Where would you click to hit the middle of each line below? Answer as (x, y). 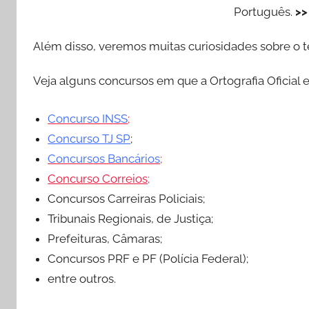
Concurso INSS (88, 118)
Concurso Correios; (99, 178)
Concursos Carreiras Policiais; (127, 198)
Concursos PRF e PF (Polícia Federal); (148, 258)
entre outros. (82, 278)
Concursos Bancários (104, 158)
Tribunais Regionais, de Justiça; (131, 218)
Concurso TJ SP (89, 138)
